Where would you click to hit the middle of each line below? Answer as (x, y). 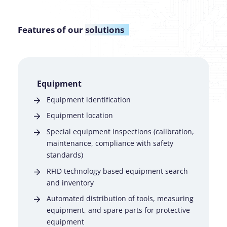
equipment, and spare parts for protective (118, 210)
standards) (65, 155)
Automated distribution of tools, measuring (120, 199)
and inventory (70, 182)
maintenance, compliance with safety (110, 143)
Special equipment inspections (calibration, (120, 131)
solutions (105, 30)
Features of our (51, 30)
